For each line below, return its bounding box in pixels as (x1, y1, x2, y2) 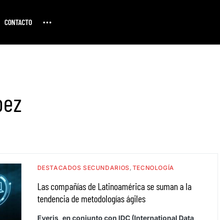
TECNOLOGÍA (132, 164, 174, 171)
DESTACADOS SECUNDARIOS (37, 164, 130, 171)
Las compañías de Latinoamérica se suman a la (37, 180, 192, 192)
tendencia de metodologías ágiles (37, 192, 145, 204)
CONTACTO (4, 17, 32, 27)
